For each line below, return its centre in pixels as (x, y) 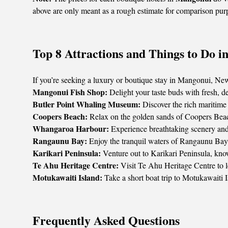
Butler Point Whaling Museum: (87, 104)
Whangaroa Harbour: (71, 129)
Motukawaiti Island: (67, 177)
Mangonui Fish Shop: (70, 92)
